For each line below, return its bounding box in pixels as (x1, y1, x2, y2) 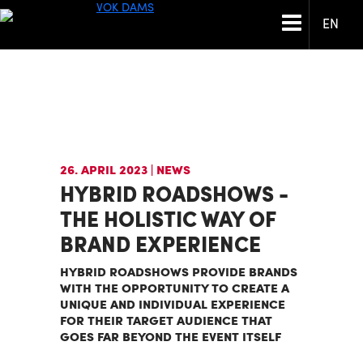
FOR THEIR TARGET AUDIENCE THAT (60, 315, 272, 328)
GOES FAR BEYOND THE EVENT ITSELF (60, 331, 281, 344)
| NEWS (151, 164, 190, 177)
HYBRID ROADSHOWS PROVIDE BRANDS (60, 267, 297, 280)
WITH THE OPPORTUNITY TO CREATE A (60, 283, 289, 296)
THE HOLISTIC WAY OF (60, 211, 275, 232)
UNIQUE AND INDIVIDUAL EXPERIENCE (60, 299, 285, 312)
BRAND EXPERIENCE (60, 237, 261, 257)
